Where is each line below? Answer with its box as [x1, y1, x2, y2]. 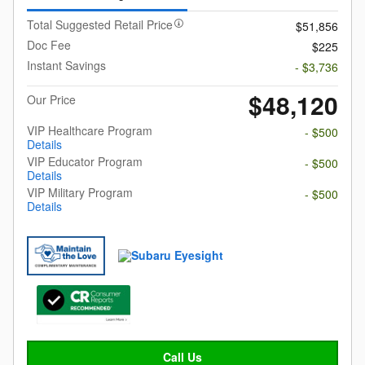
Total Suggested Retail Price [27, 15, 173, 33]
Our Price [27, 90, 76, 108]
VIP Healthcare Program [27, 121, 152, 139]
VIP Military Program [27, 183, 133, 200]
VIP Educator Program [27, 152, 143, 169]
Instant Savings [27, 56, 106, 73]
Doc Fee [27, 36, 71, 53]
